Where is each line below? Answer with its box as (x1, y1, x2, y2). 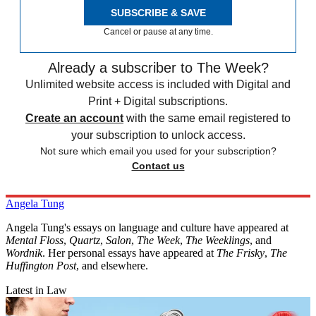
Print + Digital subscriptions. (88, 95, 228, 108)
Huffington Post (6, 260, 76, 272)
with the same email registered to (126, 112, 291, 125)
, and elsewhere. (76, 260, 148, 272)
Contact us (131, 160, 185, 172)
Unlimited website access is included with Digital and (25, 78, 291, 91)
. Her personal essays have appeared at (42, 247, 217, 260)
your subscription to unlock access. (71, 129, 245, 142)
